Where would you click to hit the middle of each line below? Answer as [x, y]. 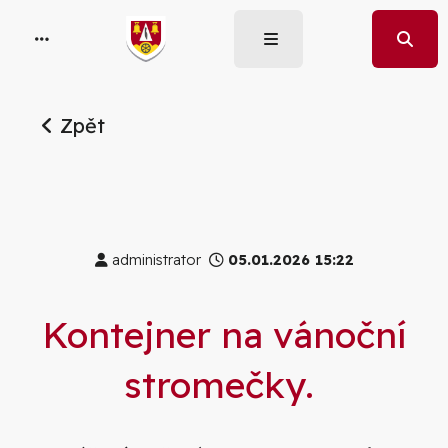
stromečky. [224, 385]
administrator [158, 260]
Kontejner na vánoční [224, 335]
